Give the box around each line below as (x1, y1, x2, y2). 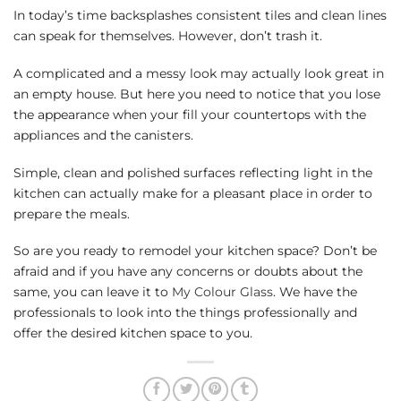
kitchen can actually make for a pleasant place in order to (13, 184, 372, 201)
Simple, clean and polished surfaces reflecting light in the (13, 164, 372, 181)
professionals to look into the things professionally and (13, 304, 357, 321)
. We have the (273, 284, 357, 301)
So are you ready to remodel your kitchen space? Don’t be (13, 243, 377, 260)
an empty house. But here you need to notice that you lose (13, 85, 380, 102)
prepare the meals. (13, 205, 130, 222)
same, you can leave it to (13, 284, 172, 301)
